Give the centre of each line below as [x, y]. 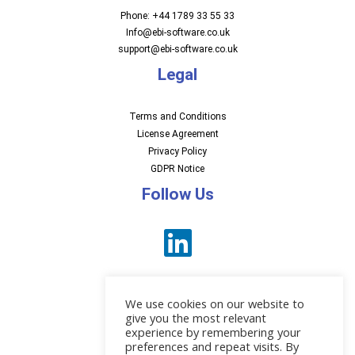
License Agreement [177, 134]
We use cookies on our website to [215, 303]
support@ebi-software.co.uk [177, 49]
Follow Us [177, 194]
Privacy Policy [177, 151]
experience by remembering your [213, 332]
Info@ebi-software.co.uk [177, 32]
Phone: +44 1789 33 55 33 [177, 16]
